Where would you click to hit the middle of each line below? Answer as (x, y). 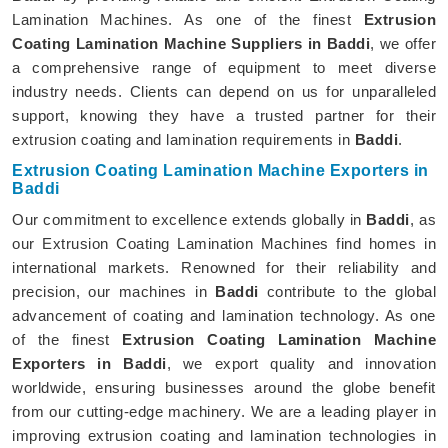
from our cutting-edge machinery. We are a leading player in (224, 411)
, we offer (403, 43)
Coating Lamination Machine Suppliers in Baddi (191, 43)
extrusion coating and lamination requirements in (183, 139)
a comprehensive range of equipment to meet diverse (224, 67)
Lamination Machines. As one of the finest (188, 19)
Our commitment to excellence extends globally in (189, 219)
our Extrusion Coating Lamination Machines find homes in (224, 243)
